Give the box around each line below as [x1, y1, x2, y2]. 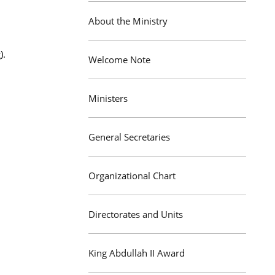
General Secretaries [88, 131, 170, 143]
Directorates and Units [88, 208, 183, 220]
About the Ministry [88, 15, 168, 27]
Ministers [88, 92, 128, 104]
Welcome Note [88, 53, 150, 66]
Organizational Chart [88, 169, 176, 182]
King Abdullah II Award [88, 247, 185, 259]
